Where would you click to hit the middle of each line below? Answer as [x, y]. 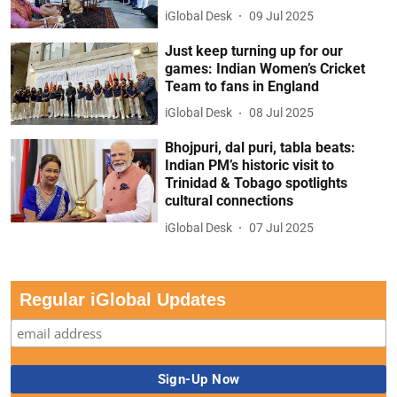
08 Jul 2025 [282, 113]
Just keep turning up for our [254, 51]
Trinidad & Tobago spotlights [257, 183]
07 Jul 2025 [282, 227]
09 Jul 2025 [282, 16]
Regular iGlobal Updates [123, 300]
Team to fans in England [242, 86]
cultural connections [230, 201]
